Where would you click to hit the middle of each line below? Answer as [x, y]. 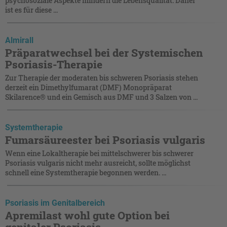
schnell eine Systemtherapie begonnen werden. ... [86, 172]
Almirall [19, 40]
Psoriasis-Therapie [54, 64]
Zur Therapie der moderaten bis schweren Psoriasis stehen [102, 78]
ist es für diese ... [31, 10]
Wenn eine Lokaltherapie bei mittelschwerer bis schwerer [99, 153]
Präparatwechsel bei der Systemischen [104, 52]
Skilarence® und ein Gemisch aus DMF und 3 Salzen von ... [101, 97]
